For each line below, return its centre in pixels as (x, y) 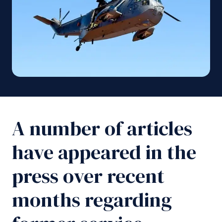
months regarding (92, 200)
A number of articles (102, 128)
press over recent (88, 176)
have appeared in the (104, 152)
